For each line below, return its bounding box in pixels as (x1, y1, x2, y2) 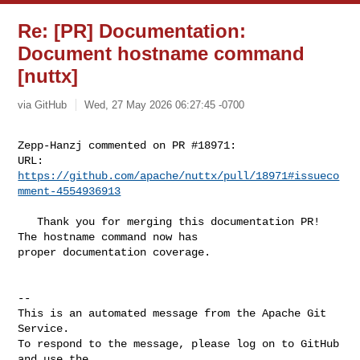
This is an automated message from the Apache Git (18, 306, 327, 320)
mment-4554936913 (18, 184, 121, 198)
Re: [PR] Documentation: (18, 20, 247, 42)
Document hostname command (18, 43, 305, 64)
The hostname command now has (18, 230, 205, 243)
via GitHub (18, 98, 67, 111)
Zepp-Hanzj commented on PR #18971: (18, 138, 237, 152)
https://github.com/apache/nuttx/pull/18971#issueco (18, 169, 340, 182)
